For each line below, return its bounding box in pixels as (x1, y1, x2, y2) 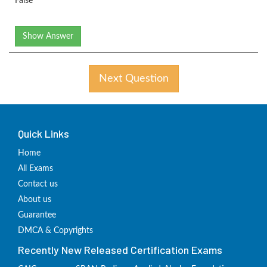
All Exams (18, 164, 53, 173)
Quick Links (18, 127, 69, 141)
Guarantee (18, 211, 56, 220)
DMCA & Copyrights (18, 226, 93, 235)
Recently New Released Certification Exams (18, 243, 222, 257)
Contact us (18, 180, 58, 189)
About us (18, 195, 51, 204)
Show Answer (23, 32, 73, 41)
